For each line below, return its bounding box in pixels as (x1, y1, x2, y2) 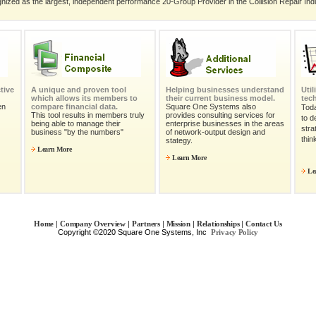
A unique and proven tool (31, 85, 126, 95)
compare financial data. (31, 102, 118, 111)
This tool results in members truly (31, 111, 145, 120)
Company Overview (60, 220, 126, 229)
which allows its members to (31, 94, 138, 103)
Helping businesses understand (166, 85, 284, 95)
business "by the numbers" (31, 128, 123, 137)
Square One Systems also (166, 102, 256, 111)
